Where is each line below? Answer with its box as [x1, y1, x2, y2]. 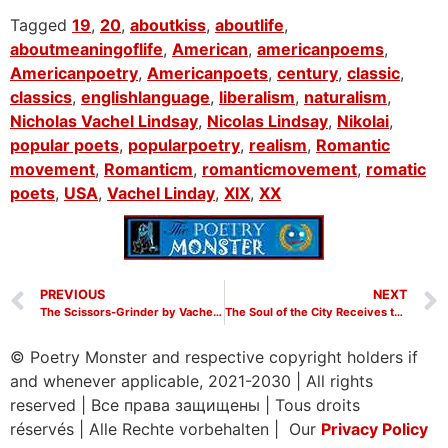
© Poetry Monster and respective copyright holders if [10, 347, 418, 368]
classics [10, 87, 72, 108]
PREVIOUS [40, 287, 105, 303]
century [277, 63, 338, 84]
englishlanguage [81, 87, 210, 108]
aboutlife [215, 15, 284, 36]
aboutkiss [130, 15, 206, 36]
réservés [10, 419, 79, 440]
